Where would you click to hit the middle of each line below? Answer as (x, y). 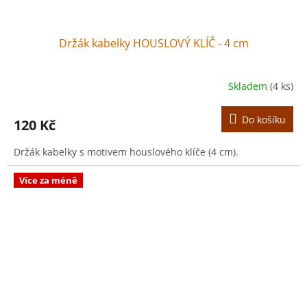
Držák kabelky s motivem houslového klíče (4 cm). (126, 151)
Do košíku (264, 119)
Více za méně (48, 180)
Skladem (249, 86)
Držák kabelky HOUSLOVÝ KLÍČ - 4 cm (153, 43)
